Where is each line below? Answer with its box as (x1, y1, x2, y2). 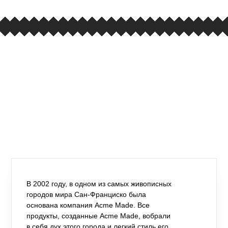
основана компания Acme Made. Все (26, 201, 150, 209)
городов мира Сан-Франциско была (26, 190, 147, 198)
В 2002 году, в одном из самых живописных (26, 179, 172, 188)
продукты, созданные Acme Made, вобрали (26, 211, 171, 220)
